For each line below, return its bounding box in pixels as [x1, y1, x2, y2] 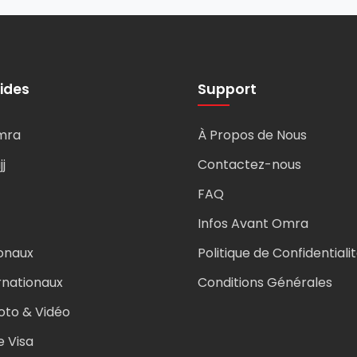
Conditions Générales [198, 273, 332, 292]
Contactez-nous [198, 155, 301, 174]
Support [198, 80, 257, 99]
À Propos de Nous [198, 126, 307, 144]
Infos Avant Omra [198, 214, 308, 233]
